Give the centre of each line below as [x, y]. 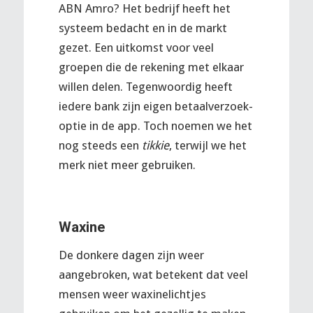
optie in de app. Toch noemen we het [155, 125]
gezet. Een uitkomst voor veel [136, 47]
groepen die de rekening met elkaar [151, 67]
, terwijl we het [208, 145]
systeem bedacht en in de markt [143, 28]
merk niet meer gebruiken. [127, 165]
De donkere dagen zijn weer [131, 255]
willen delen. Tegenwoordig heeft [145, 86]
